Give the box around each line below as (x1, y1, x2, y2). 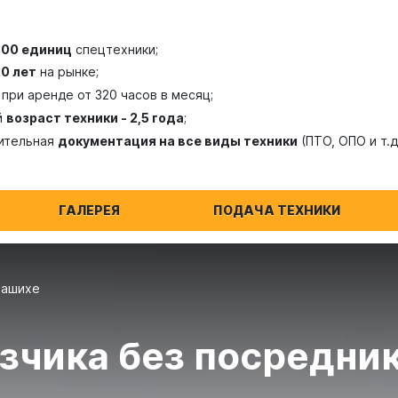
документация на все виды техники (58, 132, 298, 148)
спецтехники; (72, 41, 158, 57)
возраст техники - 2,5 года (6, 109, 184, 125)
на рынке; (36, 64, 99, 80)
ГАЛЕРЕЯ (58, 203, 120, 218)
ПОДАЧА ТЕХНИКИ (212, 203, 340, 218)
